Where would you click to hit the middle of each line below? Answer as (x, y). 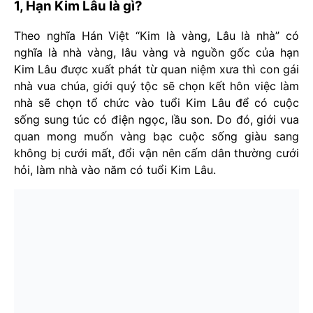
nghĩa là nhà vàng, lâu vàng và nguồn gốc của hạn (156, 52)
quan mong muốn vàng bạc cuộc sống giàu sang (156, 136)
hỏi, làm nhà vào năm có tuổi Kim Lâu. (115, 169)
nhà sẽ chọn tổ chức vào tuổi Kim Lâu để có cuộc (156, 102)
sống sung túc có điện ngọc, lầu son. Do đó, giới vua (156, 119)
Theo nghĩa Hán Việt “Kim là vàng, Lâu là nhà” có (156, 35)
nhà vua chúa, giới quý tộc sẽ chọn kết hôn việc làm (156, 86)
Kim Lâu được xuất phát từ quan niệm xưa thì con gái (156, 69)
